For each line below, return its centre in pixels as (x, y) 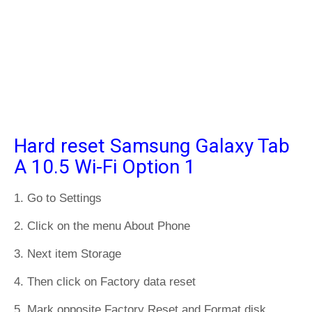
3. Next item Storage (68, 254)
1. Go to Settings (58, 198)
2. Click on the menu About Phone (102, 226)
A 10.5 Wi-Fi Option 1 (105, 167)
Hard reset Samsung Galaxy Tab (152, 146)
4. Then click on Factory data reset (105, 282)
